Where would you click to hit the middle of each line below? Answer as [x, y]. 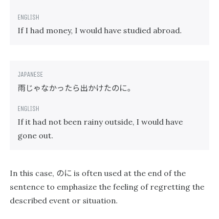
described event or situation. [64, 200]
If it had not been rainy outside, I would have [100, 122]
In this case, [33, 173]
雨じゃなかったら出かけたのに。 [76, 88]
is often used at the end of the [129, 173]
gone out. [35, 135]
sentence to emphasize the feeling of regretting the [107, 187]
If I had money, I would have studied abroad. [100, 30]
